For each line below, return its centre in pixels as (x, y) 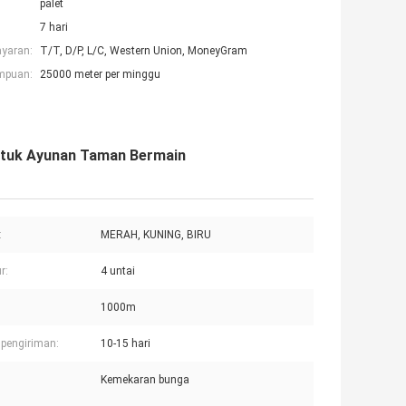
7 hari (54, 28)
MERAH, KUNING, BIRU (156, 235)
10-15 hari (126, 344)
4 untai (118, 271)
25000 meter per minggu (100, 75)
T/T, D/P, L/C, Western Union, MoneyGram (144, 51)
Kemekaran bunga (145, 380)
